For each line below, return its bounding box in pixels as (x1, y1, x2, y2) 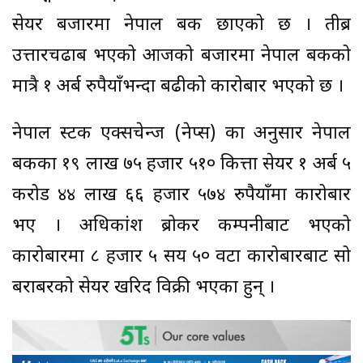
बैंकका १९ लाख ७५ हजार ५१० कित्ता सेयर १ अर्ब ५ (12, 152, 351, 177)
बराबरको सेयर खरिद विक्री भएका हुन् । (12, 275, 275, 300)
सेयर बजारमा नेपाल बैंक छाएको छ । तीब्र (12, 13, 351, 37)
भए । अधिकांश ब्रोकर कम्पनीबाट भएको (12, 214, 351, 238)
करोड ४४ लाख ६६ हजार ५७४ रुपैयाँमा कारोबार (12, 183, 351, 207)
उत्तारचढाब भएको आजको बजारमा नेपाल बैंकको (12, 44, 351, 68)
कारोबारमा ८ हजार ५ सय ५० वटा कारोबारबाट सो (12, 245, 351, 269)
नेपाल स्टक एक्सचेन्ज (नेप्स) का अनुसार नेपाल (12, 122, 351, 146)
